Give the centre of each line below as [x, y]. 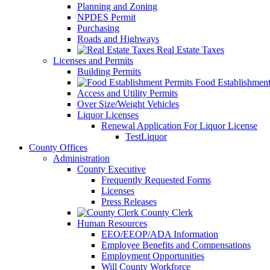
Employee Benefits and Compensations [176, 245]
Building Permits [109, 71]
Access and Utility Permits [127, 93]
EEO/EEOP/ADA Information [160, 234]
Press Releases [129, 202]
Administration [81, 158]
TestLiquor [146, 137]
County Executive [111, 169]
